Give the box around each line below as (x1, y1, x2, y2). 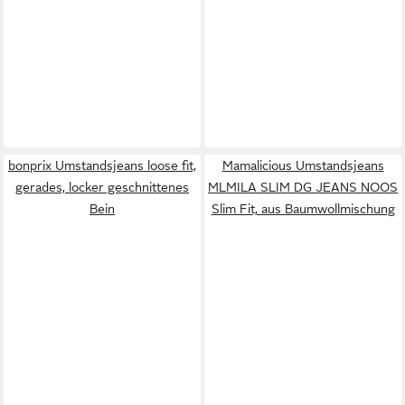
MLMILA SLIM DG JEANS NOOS (208, 179, 398, 194)
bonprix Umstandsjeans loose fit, (8, 157, 196, 173)
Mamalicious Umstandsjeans (221, 157, 384, 173)
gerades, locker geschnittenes (15, 179, 189, 194)
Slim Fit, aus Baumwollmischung (211, 201, 395, 216)
